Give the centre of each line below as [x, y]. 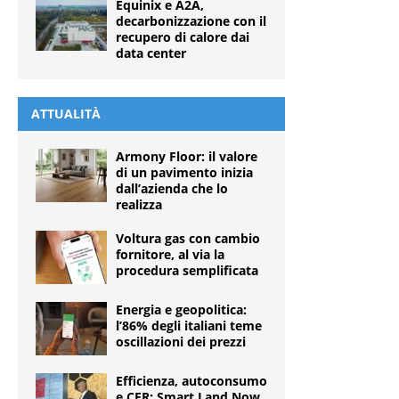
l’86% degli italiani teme [189, 326]
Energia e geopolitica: [181, 310]
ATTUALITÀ [66, 114]
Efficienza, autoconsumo [191, 381]
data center [151, 53]
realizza [139, 205]
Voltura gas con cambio [188, 239]
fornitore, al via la [170, 255]
